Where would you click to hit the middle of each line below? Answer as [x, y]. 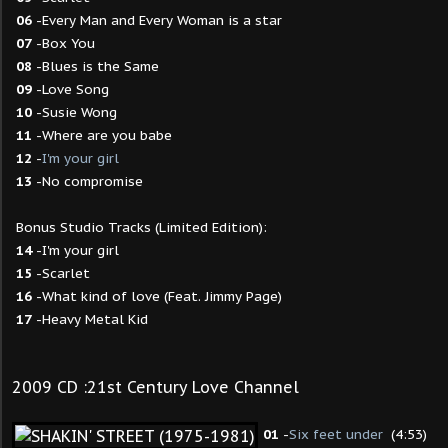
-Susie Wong [74, 112]
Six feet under [336, 434]
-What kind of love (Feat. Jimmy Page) [157, 296]
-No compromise [87, 181]
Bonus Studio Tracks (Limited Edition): [139, 227]
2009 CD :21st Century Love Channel [155, 387]
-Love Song [70, 89]
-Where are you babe [102, 135]
